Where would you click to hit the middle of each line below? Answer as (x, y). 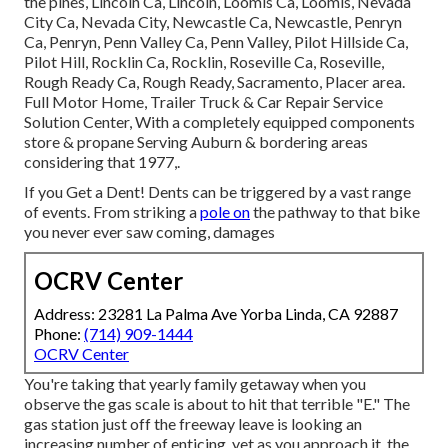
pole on (225, 212)
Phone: (59, 334)
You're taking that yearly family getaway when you (195, 384)
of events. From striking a (112, 212)
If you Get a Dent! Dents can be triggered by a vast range (217, 192)
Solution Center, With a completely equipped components (219, 122)
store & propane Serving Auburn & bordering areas (196, 142)
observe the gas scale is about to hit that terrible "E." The (217, 404)
